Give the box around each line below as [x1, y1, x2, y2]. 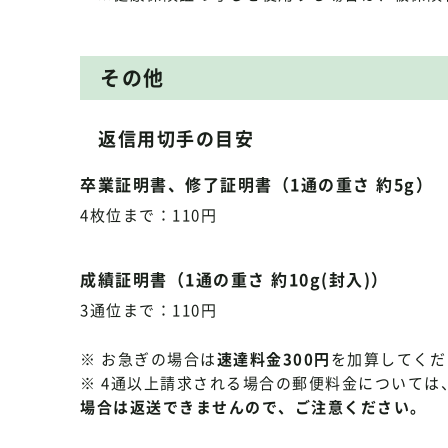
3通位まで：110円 [80, 299, 217, 321]
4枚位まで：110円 [80, 204, 217, 226]
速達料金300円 [216, 348, 331, 370]
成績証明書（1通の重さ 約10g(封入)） [80, 267, 389, 291]
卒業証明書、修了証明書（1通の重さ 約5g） [80, 172, 433, 196]
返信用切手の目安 [98, 125, 254, 152]
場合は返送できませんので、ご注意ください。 [80, 396, 427, 418]
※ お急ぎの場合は [80, 348, 217, 370]
